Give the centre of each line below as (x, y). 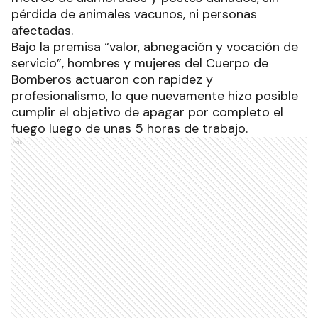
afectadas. (42, 31)
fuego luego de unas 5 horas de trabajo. (130, 128)
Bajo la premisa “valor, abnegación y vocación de (155, 47)
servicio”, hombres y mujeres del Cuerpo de (140, 63)
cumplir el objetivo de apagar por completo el (147, 112)
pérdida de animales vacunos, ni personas (134, 14)
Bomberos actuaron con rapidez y (112, 79)
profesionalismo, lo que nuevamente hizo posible (155, 96)
